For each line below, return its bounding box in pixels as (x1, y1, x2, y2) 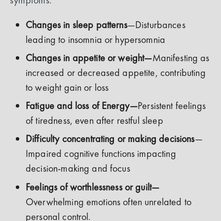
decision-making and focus (26, 162, 130, 175)
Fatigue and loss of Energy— (26, 99, 138, 112)
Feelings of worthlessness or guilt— (26, 180, 160, 193)
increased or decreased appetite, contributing (26, 66, 206, 79)
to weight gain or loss (26, 81, 109, 94)
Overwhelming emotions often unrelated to (26, 195, 191, 208)
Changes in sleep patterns (26, 18, 127, 31)
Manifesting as (152, 51, 210, 64)
